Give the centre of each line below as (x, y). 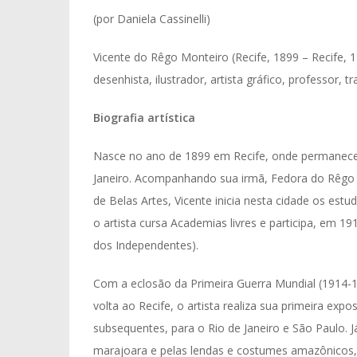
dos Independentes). (146, 245)
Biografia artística (144, 118)
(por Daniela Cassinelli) (152, 19)
